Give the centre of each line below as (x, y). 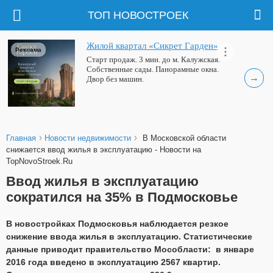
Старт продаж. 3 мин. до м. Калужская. (153, 59)
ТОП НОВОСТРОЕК (138, 15)
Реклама (28, 50)
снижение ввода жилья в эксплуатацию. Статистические (129, 237)
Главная (21, 138)
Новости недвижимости (88, 138)
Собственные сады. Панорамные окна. (153, 69)
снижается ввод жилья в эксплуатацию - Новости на (104, 150)
